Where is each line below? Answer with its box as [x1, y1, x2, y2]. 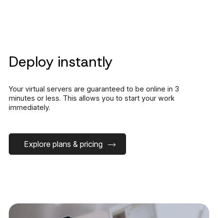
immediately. [9, 103, 50, 111]
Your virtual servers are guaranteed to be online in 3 [9, 84, 179, 93]
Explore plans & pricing [24, 139, 103, 149]
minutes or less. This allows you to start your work [9, 93, 175, 102]
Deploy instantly [9, 52, 113, 71]
